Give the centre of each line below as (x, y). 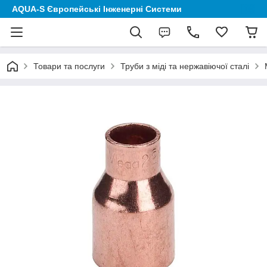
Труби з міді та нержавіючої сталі (185, 66)
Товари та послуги (69, 66)
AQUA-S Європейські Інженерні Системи (97, 9)
